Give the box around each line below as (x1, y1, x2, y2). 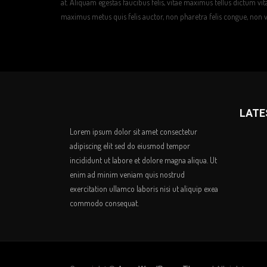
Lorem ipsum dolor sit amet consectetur (70, 126, 197, 136)
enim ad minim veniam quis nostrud (70, 169, 185, 179)
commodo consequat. (70, 198, 139, 208)
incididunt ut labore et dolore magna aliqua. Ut (70, 155, 217, 165)
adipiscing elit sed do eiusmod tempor (70, 141, 190, 151)
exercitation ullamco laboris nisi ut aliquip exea (70, 184, 218, 194)
